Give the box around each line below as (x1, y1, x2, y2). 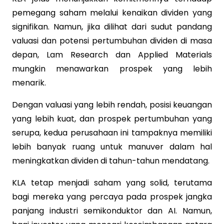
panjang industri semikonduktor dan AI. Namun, (12, 204, 212, 216)
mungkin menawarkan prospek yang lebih (12, 62, 212, 74)
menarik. (12, 76, 46, 88)
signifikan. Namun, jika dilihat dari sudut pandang (12, 20, 212, 32)
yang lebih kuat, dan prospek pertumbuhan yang (12, 112, 212, 124)
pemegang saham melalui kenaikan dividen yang (12, 6, 212, 18)
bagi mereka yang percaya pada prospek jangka (12, 190, 212, 202)
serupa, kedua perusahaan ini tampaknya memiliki (12, 126, 212, 138)
